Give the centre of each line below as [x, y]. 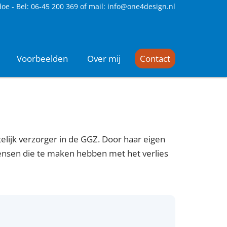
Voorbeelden [42, 59]
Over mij [104, 59]
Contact [155, 59]
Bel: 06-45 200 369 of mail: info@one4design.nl [96, 6]
